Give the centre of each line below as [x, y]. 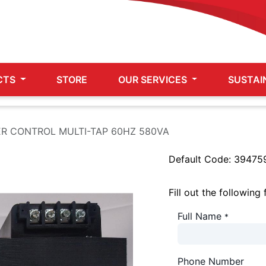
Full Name [199, 216]
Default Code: [201, 159]
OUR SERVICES [152, 79]
